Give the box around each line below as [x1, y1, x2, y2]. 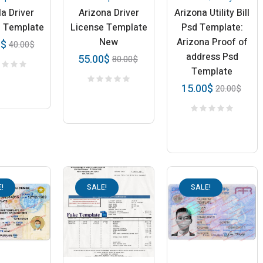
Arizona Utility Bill [174, 5, 250, 20]
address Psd [186, 49, 238, 64]
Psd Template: [181, 20, 243, 35]
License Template [70, 20, 147, 35]
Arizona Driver [78, 5, 139, 20]
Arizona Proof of [176, 35, 248, 49]
